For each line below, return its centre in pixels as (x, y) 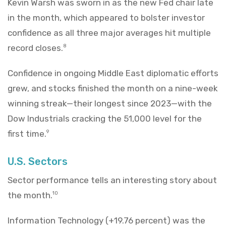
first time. (27, 133)
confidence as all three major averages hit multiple (109, 33)
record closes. (35, 48)
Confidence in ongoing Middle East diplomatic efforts (113, 73)
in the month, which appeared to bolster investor (106, 17)
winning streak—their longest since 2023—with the (110, 103)
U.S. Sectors (38, 161)
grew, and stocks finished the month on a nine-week (113, 88)
